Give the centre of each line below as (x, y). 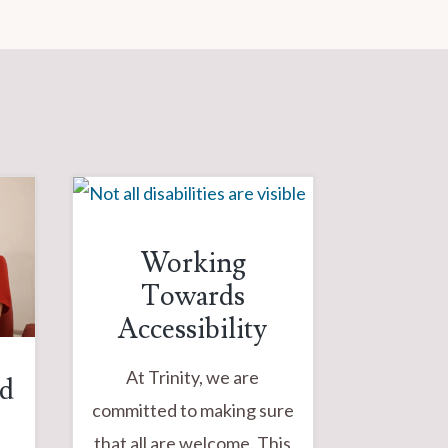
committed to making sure (192, 409)
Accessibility (193, 329)
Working (192, 263)
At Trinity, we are (193, 376)
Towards (192, 296)
